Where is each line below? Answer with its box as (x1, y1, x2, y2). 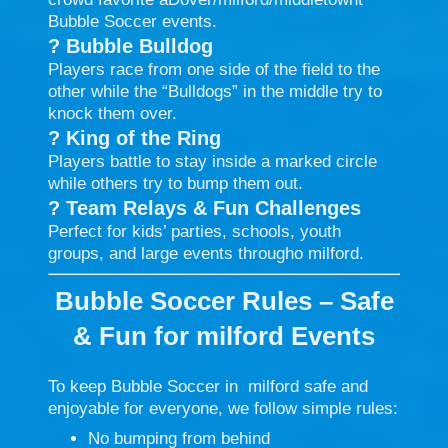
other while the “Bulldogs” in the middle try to (48, 81, 382, 101)
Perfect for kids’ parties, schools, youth (48, 221, 341, 241)
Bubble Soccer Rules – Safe (54, 285, 394, 316)
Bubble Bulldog (66, 34, 213, 57)
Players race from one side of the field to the (48, 59, 380, 79)
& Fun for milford (73, 320, 284, 351)
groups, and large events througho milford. (48, 243, 364, 263)
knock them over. (48, 103, 177, 123)
